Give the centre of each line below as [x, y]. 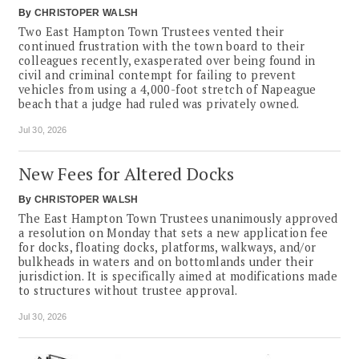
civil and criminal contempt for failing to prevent [157, 75]
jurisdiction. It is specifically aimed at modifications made [178, 276]
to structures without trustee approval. [129, 291]
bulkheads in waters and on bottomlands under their [166, 262]
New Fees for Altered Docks [127, 174]
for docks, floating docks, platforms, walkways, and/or [167, 248]
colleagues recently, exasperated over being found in [167, 61]
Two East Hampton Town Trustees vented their [151, 32]
